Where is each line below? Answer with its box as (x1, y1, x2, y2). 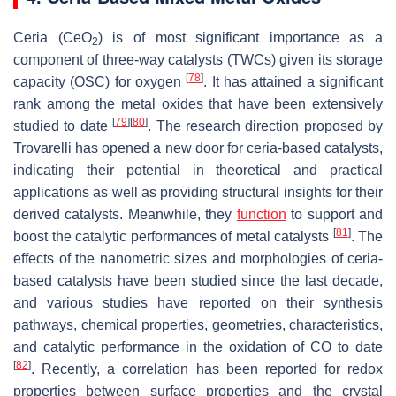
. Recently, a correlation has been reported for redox (31, 361, 383, 377)
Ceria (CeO (13, 29, 92, 45)
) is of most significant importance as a (97, 29, 383, 45)
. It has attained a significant (203, 73, 384, 89)
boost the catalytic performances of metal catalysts (13, 228, 333, 244)
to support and (286, 206, 384, 222)
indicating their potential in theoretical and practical (13, 162, 383, 178)
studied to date (13, 118, 113, 133)
